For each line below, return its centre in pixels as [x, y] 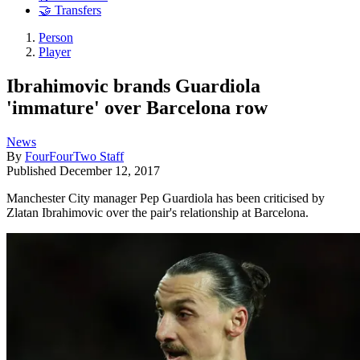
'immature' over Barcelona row [137, 107]
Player [55, 52]
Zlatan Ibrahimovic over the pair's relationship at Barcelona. [157, 212]
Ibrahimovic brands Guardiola [133, 86]
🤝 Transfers [70, 10]
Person [56, 38]
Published [33, 170]
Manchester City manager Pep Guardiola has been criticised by [166, 198]
